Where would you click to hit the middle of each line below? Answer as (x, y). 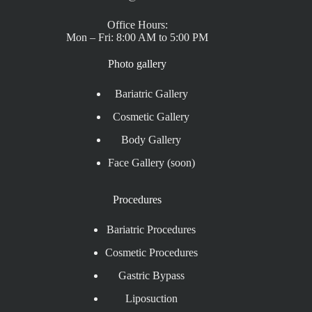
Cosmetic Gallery (151, 117)
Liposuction (151, 298)
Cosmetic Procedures (151, 252)
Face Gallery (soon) (151, 163)
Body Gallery (151, 140)
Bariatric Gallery (151, 94)
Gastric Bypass (151, 275)
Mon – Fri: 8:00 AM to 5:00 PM (138, 37)
